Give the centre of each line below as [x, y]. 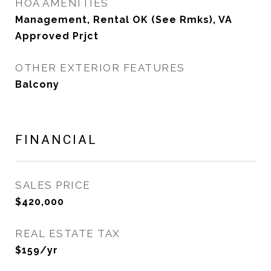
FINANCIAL [56, 140]
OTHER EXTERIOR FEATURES [100, 68]
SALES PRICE [53, 185]
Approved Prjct [57, 36]
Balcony [37, 84]
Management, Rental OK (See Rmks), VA [124, 20]
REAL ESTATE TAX [68, 233]
